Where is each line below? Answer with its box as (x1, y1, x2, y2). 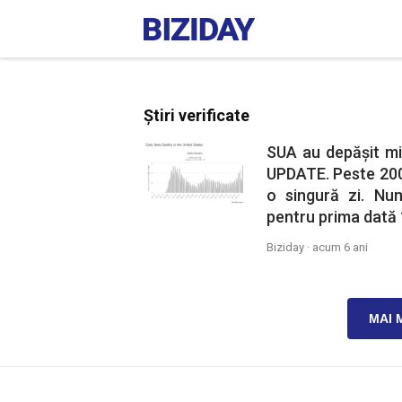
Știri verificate (144, 106, 249, 125)
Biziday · (266, 240, 312, 254)
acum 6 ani (311, 240, 368, 254)
